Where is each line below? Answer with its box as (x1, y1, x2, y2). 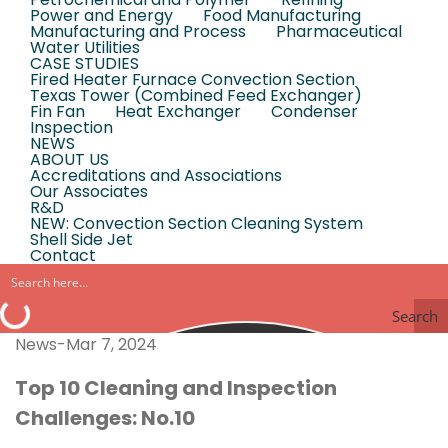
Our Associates (30, 180, 148, 203)
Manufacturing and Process (30, 20, 246, 43)
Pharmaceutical (276, 20, 402, 43)
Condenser (271, 100, 358, 123)
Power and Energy (30, 4, 173, 27)
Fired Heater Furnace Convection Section (30, 68, 355, 91)
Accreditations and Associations (30, 164, 282, 187)
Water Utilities (30, 36, 140, 59)
